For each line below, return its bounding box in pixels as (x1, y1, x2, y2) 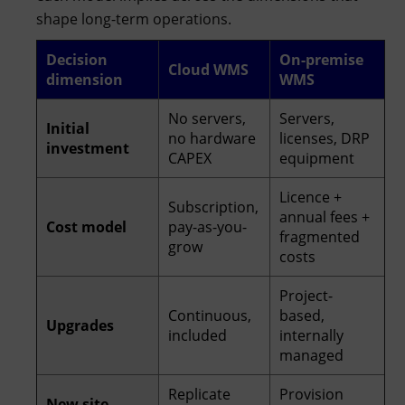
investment (46, 137, 129, 158)
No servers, (168, 108, 246, 128)
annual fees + (279, 206, 370, 227)
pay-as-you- (168, 216, 247, 237)
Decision (46, 49, 108, 70)
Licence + (279, 186, 342, 207)
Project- (279, 285, 333, 306)
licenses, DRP (279, 127, 370, 148)
